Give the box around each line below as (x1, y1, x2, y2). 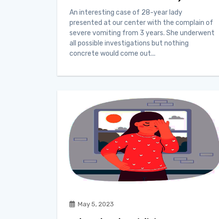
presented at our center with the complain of (69, 19, 213, 27)
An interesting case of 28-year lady (69, 8, 182, 17)
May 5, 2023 (78, 200, 114, 208)
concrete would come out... (69, 49, 155, 58)
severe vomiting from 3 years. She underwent (69, 29, 215, 38)
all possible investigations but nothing (69, 39, 189, 48)
